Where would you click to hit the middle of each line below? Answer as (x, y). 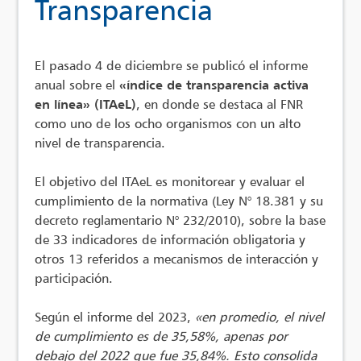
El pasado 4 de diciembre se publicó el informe (172, 65)
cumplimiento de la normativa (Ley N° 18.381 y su (179, 200)
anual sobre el (75, 84)
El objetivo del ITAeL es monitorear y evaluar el (170, 181)
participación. (74, 278)
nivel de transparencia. (100, 142)
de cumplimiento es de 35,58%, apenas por (162, 336)
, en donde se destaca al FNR (220, 104)
